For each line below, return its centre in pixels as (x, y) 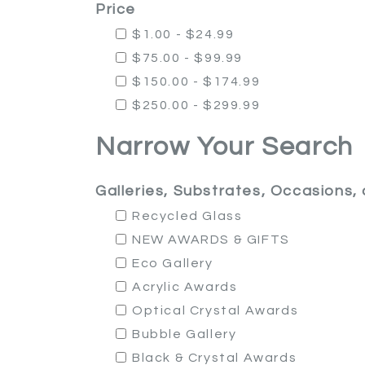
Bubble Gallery (185, 334)
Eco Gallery (173, 263)
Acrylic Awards (185, 287)
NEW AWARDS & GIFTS (211, 240)
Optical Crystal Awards (215, 310)
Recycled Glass (187, 216)
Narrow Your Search (224, 147)
